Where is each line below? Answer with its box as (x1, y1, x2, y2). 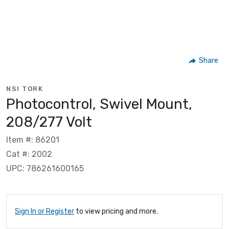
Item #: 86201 (6, 134, 59, 145)
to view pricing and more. (74, 207, 158, 216)
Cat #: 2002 (6, 149, 52, 159)
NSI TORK (6, 84, 43, 93)
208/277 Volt (6, 113, 92, 130)
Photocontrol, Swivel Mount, (6, 95, 192, 112)
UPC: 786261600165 (6, 163, 84, 173)
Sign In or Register (15, 207, 74, 216)
